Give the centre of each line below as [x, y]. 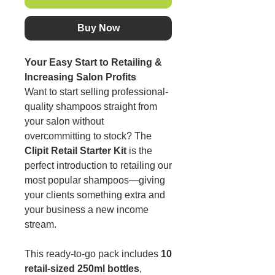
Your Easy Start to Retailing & [93, 63]
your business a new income [87, 210]
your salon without [64, 122]
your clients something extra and [95, 195]
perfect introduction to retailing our [98, 166]
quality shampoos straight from [91, 107]
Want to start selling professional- [96, 92]
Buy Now [98, 28]
